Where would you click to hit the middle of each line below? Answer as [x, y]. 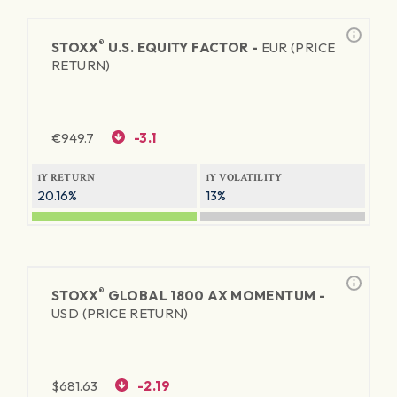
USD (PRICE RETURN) [120, 313]
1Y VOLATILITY [244, 178]
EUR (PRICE [298, 47]
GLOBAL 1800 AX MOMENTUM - [215, 296]
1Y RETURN [66, 178]
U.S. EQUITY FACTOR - [183, 47]
